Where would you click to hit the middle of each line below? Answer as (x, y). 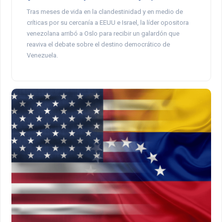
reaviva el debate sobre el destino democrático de (98, 44)
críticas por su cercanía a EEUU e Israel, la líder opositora (108, 22)
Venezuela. (42, 55)
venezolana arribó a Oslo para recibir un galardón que (103, 33)
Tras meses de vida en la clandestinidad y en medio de (105, 11)
